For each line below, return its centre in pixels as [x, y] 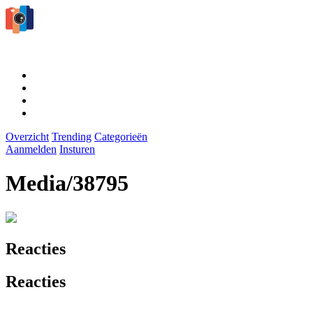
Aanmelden [31, 149]
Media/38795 [67, 183]
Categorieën [121, 136]
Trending [72, 136]
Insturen [77, 149]
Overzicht [27, 136]
